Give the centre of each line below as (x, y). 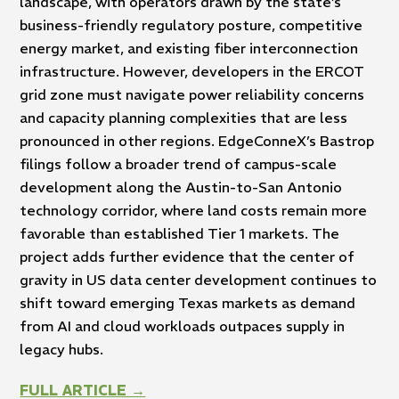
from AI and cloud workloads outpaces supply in (183, 326)
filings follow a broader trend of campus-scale (179, 164)
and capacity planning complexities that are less (184, 118)
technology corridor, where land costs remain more (194, 211)
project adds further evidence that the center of (187, 257)
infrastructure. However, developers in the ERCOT (192, 72)
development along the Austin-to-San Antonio (181, 187)
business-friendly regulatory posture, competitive (191, 25)
